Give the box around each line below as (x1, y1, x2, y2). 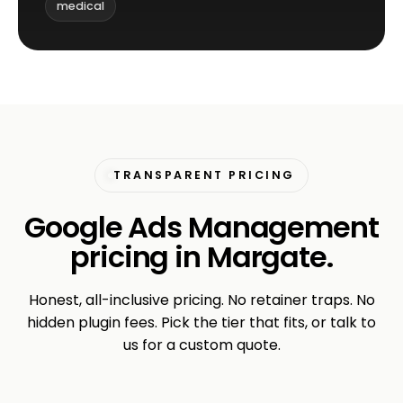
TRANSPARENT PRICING (113, 167, 295, 183)
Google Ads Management (24, 207, 379, 247)
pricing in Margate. (70, 237, 333, 277)
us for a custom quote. (122, 335, 281, 356)
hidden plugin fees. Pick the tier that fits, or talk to (27, 312, 376, 334)
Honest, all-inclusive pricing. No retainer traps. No (28, 290, 375, 311)
